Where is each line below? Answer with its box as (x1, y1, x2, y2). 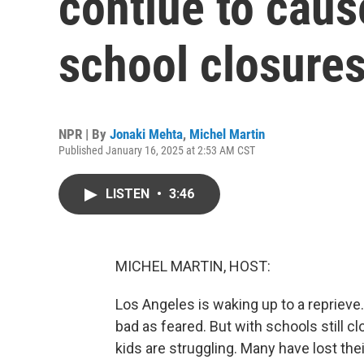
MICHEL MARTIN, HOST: (115, 258, 271, 275)
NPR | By (58, 126, 110, 142)
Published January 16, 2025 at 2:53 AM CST (58, 144, 255, 157)
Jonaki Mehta (110, 126, 183, 142)
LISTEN (106, 186, 153, 201)
